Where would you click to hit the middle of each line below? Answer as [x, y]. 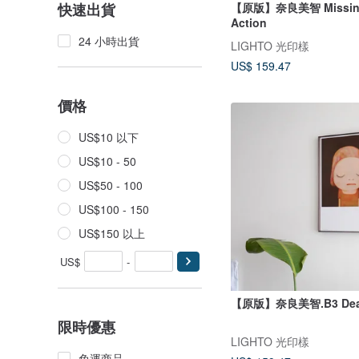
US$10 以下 [109, 137]
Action [249, 22]
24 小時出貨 [109, 41]
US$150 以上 [112, 233]
